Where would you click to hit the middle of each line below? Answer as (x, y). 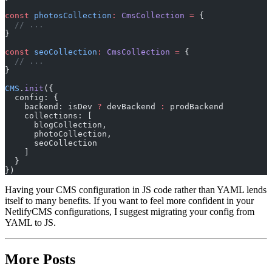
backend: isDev (51, 106)
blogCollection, (56, 124)
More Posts (40, 259)
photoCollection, (58, 134)
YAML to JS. (30, 222)
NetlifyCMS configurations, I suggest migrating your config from (130, 211)
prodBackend (194, 106)
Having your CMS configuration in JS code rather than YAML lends (136, 189)
